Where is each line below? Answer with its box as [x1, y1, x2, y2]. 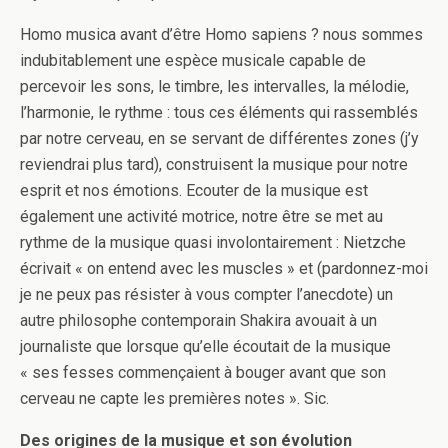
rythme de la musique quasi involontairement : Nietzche [20, 233, 406, 253]
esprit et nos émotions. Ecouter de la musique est [20, 181, 368, 201]
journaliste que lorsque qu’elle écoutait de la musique [20, 337, 391, 357]
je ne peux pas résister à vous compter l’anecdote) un [20, 285, 393, 305]
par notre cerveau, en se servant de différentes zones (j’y [20, 129, 419, 149]
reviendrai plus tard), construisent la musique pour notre [20, 155, 408, 175]
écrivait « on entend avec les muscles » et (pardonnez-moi [20, 259, 428, 279]
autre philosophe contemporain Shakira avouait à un [20, 311, 377, 331]
